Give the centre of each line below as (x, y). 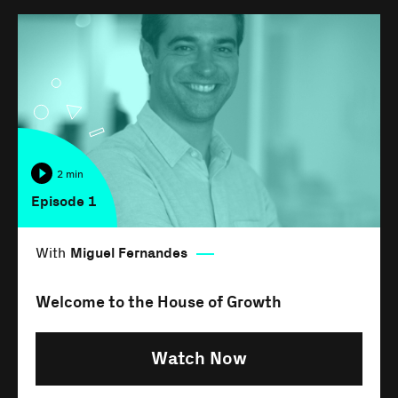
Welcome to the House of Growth (159, 303)
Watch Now (199, 359)
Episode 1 (64, 203)
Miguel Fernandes (129, 254)
